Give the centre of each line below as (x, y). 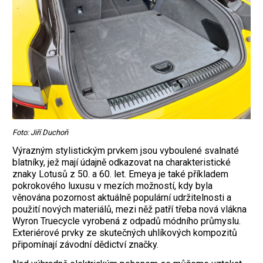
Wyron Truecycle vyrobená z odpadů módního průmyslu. (127, 221)
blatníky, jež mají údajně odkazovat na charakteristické (122, 163)
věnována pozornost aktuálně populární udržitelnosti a (122, 198)
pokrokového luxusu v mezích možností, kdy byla (112, 186)
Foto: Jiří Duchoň (40, 133)
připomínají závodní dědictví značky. (85, 245)
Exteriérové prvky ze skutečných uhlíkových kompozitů (125, 233)
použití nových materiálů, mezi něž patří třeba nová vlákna (129, 210)
